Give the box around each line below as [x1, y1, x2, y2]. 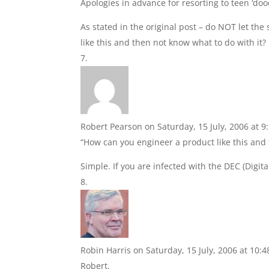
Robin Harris [80, 244, 131, 256]
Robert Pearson [80, 121, 143, 132]
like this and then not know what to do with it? [80, 37, 267, 48]
